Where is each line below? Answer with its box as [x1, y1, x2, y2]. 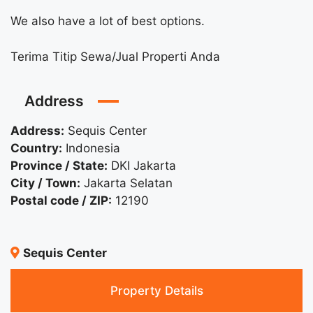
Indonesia [66, 140, 120, 155]
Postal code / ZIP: [10, 193, 112, 208]
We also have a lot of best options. [10, 14, 205, 29]
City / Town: [10, 175, 80, 190]
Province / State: [10, 158, 108, 173]
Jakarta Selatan [84, 175, 173, 190]
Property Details [110, 283, 203, 298]
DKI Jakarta [111, 158, 176, 173]
